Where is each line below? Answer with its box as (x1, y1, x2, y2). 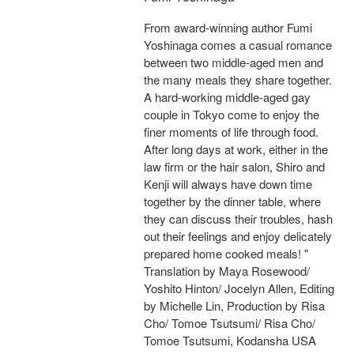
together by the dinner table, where (144, 193, 321, 210)
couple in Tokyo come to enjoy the (144, 106, 319, 123)
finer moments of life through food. (144, 123, 318, 141)
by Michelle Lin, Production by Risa (144, 297, 325, 314)
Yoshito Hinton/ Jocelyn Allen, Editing (144, 280, 334, 297)
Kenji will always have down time (144, 175, 312, 193)
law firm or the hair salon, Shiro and (144, 158, 325, 175)
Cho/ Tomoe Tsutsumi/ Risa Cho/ (144, 314, 315, 332)
